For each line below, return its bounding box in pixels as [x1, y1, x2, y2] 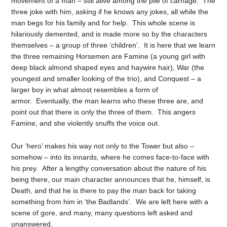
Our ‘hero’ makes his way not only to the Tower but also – [11, 142, 195, 150]
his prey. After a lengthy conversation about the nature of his [11, 164, 207, 172]
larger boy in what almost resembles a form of [11, 86, 159, 94]
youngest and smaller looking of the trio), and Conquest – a [11, 74, 202, 83]
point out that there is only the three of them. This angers [11, 108, 196, 117]
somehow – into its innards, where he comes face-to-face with [11, 153, 210, 161]
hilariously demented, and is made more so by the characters [11, 30, 208, 39]
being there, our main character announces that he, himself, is [11, 175, 211, 183]
